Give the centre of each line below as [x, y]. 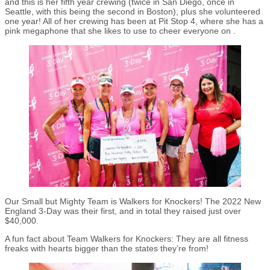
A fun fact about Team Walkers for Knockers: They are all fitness [127, 238]
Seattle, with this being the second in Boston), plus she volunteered [133, 12]
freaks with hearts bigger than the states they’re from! [108, 248]
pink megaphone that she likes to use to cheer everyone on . [121, 31]
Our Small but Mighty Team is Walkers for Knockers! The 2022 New [133, 201]
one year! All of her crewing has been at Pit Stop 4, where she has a [134, 21]
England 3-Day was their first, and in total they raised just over [123, 211]
